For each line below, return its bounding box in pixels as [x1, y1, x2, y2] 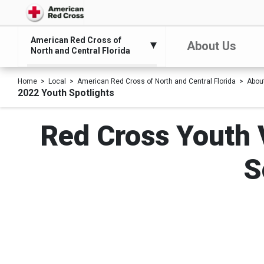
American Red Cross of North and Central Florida [77, 77, 236, 85]
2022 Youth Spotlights [18, 87, 114, 98]
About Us [187, 39, 237, 53]
